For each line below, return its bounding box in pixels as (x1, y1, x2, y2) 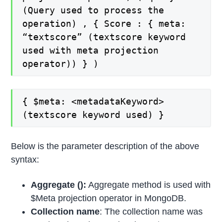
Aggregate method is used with (86, 180, 211, 190)
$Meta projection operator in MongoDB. (31, 193, 187, 204)
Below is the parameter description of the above (11, 141, 200, 151)
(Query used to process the (22, 4, 165, 15)
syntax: (11, 154, 40, 165)
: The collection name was (100, 207, 203, 217)
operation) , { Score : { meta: (22, 18, 192, 29)
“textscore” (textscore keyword (22, 31, 186, 42)
